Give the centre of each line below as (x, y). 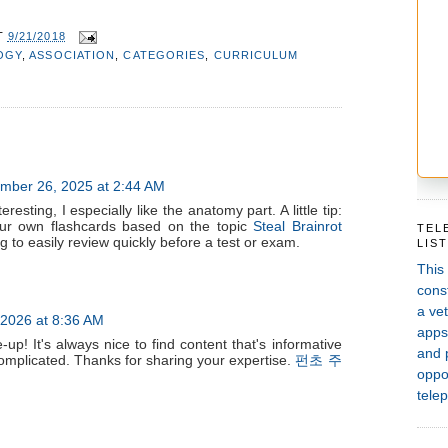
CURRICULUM (256, 54)
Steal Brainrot (297, 226)
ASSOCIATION (72, 54)
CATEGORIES (164, 54)
